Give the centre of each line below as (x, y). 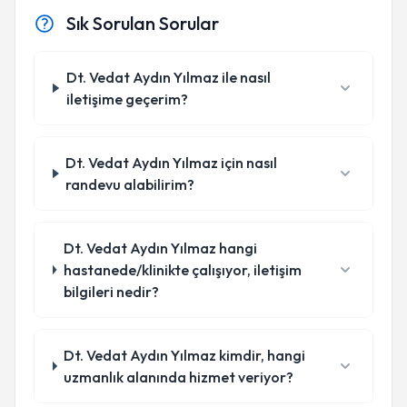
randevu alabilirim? (130, 184)
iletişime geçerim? (127, 99)
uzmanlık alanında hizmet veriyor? (179, 377)
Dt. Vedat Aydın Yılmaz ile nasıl (168, 77)
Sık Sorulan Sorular (143, 23)
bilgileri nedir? (111, 292)
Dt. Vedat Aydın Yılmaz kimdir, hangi (185, 355)
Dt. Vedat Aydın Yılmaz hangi (160, 248)
